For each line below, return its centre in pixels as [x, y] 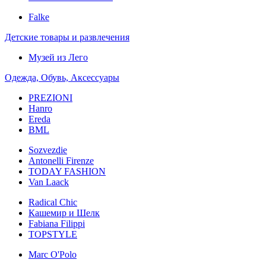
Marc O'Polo [53, 254]
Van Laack [49, 182]
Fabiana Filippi [57, 223]
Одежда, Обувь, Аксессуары [62, 77]
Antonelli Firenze [61, 160]
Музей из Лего [58, 57]
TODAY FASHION [67, 171]
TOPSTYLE [53, 234]
